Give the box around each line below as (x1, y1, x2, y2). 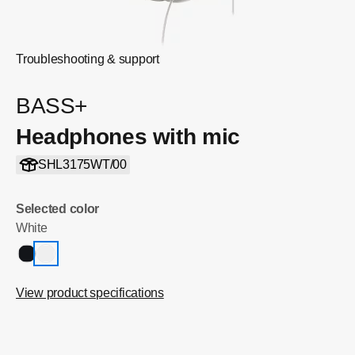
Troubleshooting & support (16, 52, 159, 66)
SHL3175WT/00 (37, 158, 127, 171)
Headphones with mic (16, 124, 240, 149)
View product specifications (16, 286, 164, 300)
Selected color (16, 202, 100, 216)
